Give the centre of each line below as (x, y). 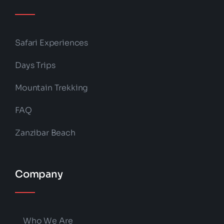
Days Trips (35, 65)
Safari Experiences (51, 43)
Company (39, 174)
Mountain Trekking (51, 88)
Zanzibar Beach (45, 133)
